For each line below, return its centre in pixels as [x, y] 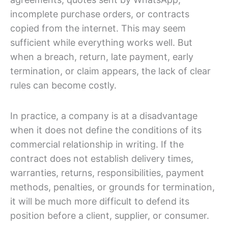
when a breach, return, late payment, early [102, 57]
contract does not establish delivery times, [102, 158]
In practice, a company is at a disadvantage [104, 116]
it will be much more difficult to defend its [100, 201]
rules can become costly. [63, 85]
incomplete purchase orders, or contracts [100, 14]
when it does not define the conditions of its [106, 130]
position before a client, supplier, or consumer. [110, 215]
